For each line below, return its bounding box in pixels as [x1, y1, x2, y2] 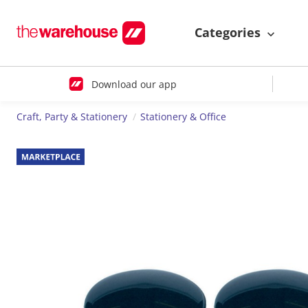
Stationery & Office [140, 110, 226, 124]
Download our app [91, 77, 177, 91]
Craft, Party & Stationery [16, 110, 127, 124]
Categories [195, 24, 264, 41]
